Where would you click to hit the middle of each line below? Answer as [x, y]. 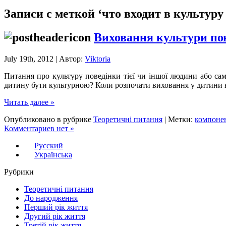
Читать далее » [29, 102]
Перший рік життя [56, 207]
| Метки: [179, 119]
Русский [49, 145]
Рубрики [19, 172]
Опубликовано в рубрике [49, 119]
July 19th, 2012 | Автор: [44, 59]
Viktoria [98, 59]
